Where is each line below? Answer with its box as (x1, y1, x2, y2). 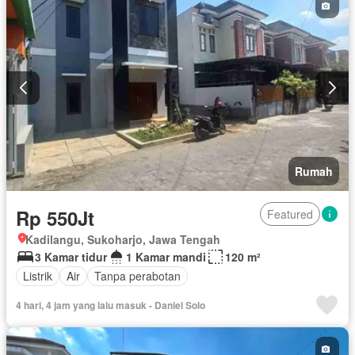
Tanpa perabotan (94, 268, 181, 284)
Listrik (23, 268, 52, 284)
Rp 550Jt (16, 204, 94, 231)
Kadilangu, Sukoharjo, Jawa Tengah (25, 231, 220, 247)
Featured (267, 205, 313, 222)
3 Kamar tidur (35, 248, 107, 265)
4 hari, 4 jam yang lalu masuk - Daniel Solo (16, 297, 205, 312)
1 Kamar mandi (126, 248, 206, 265)
